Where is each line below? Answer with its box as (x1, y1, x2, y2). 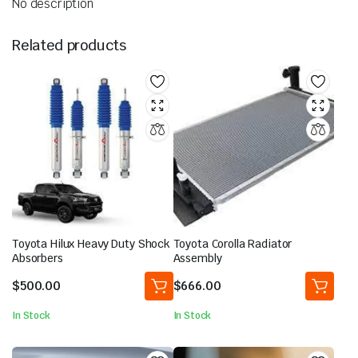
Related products (12, 36, 127, 55)
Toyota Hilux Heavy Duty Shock (12, 236, 170, 251)
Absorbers (12, 250, 63, 265)
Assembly (173, 250, 222, 265)
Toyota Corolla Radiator (173, 236, 292, 251)
